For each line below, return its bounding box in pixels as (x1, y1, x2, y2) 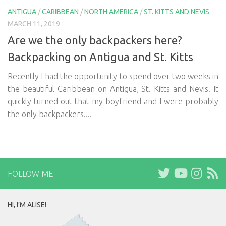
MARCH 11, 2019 (8, 19, 60, 28)
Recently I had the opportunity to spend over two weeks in (8, 71, 218, 81)
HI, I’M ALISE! (8, 200, 46, 209)
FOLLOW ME (8, 168, 53, 178)
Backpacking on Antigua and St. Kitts (8, 50, 193, 63)
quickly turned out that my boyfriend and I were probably (8, 96, 218, 106)
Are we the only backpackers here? (8, 33, 182, 46)
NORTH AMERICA (84, 7, 138, 16)
